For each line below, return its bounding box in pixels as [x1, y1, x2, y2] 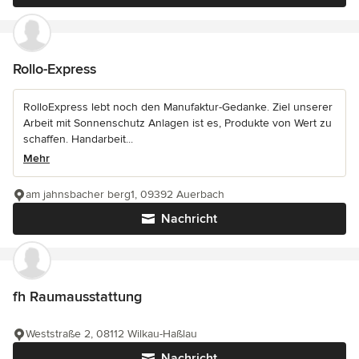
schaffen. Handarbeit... [23, 131, 133, 146]
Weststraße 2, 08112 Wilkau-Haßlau [26, 326, 197, 341]
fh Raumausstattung [13, 287, 142, 305]
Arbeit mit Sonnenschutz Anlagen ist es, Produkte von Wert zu [23, 115, 332, 130]
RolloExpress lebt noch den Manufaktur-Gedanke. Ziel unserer [23, 99, 333, 114]
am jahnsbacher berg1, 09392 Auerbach [26, 187, 224, 201]
